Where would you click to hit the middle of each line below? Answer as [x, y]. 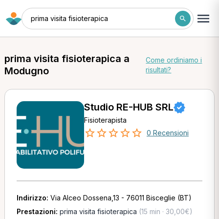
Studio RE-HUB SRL [129, 107]
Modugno [26, 71]
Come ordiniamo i [174, 60]
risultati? [159, 70]
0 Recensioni [167, 133]
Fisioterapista [105, 120]
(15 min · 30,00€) [164, 211]
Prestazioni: [38, 211]
